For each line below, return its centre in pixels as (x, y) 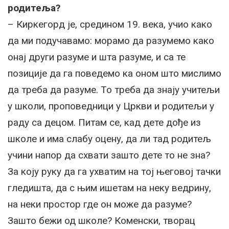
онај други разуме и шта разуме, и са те (97, 57)
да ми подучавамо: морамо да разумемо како (111, 40)
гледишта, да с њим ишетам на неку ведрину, (109, 188)
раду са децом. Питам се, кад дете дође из (104, 122)
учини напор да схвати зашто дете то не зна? (109, 155)
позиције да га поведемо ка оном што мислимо (114, 73)
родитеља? (34, 8)
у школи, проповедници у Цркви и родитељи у (111, 106)
